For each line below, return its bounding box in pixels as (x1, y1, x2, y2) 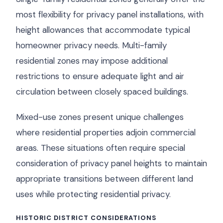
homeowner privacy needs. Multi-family (16, 40, 167, 51)
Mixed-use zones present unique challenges (16, 111, 184, 122)
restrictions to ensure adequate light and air (16, 71, 184, 82)
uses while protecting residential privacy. (16, 189, 171, 200)
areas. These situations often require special (16, 142, 185, 153)
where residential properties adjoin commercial (16, 127, 196, 138)
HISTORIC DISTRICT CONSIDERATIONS (16, 214, 157, 222)
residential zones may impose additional (16, 55, 168, 66)
